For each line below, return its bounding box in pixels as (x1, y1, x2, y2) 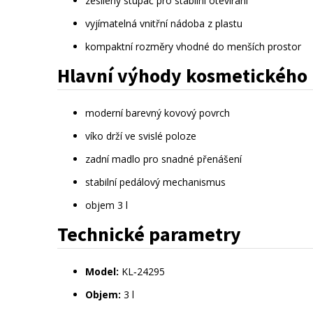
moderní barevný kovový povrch (85, 105, 230, 119)
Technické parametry (57, 221, 241, 247)
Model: (85, 265, 119, 279)
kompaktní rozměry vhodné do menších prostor (85, 39, 301, 53)
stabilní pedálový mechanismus (85, 175, 226, 189)
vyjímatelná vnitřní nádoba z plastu (85, 16, 242, 30)
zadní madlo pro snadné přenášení (85, 152, 242, 166)
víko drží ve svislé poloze (85, 129, 196, 143)
